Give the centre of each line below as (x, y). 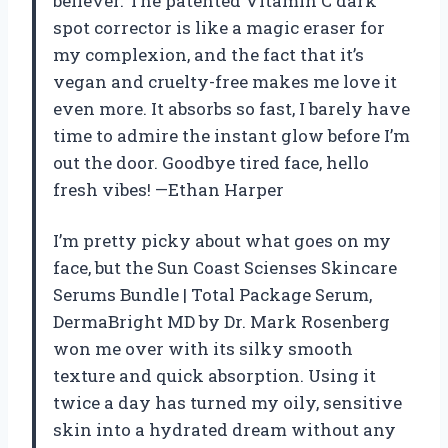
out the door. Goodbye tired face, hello (211, 162)
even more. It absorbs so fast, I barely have (231, 108)
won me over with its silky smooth (203, 348)
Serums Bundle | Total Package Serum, (212, 294)
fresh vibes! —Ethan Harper (168, 189)
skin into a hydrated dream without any (224, 429)
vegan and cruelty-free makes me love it (225, 81)
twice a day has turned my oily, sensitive (227, 402)
